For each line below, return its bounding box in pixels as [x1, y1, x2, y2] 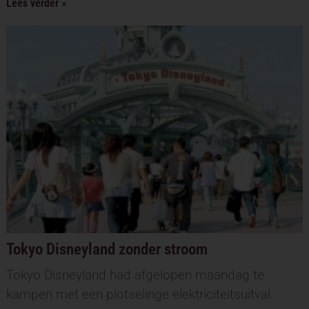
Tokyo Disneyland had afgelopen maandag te [6, 267, 264, 283]
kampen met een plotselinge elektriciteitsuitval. [6, 286, 277, 303]
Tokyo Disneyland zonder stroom [6, 240, 208, 259]
